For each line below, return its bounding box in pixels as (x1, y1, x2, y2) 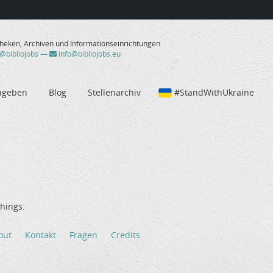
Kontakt (25, 229, 56, 241)
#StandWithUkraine (174, 86, 254, 98)
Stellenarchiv (88, 86, 141, 98)
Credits (111, 229, 140, 241)
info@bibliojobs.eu (56, 49, 121, 60)
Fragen (69, 229, 97, 241)
